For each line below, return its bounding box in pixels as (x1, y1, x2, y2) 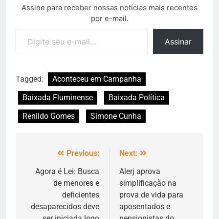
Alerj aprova (119, 167, 160, 176)
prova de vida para (119, 190, 183, 200)
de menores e (53, 178, 99, 188)
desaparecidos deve (31, 202, 99, 212)
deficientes (62, 190, 99, 200)
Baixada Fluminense (22, 93, 93, 103)
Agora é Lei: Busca (35, 167, 99, 176)
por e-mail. (90, 14, 129, 23)
